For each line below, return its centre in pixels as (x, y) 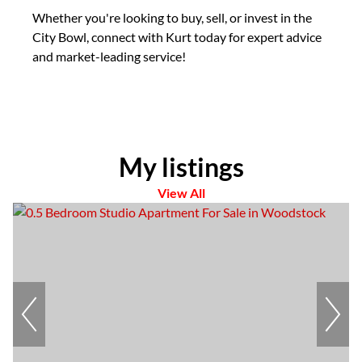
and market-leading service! (109, 56)
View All (181, 193)
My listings (181, 167)
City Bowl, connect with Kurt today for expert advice (177, 37)
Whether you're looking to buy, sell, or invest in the (172, 17)
